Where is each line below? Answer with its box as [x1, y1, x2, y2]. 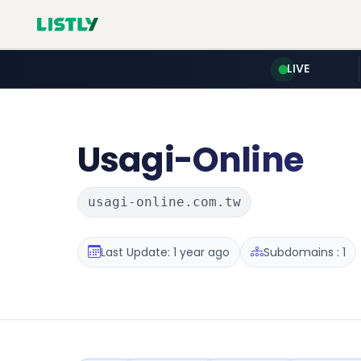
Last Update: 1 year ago [101, 243, 230, 260]
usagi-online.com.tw [88, 194, 241, 210]
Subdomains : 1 [263, 243, 346, 260]
